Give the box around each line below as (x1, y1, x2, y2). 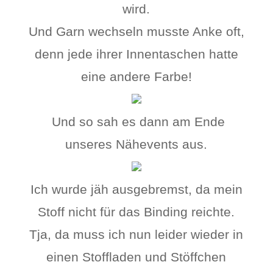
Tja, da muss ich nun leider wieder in (29, 227, 244, 241)
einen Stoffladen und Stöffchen (46, 250, 227, 264)
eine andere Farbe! (80, 69, 192, 83)
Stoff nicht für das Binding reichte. (38, 205, 235, 219)
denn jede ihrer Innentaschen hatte (34, 47, 238, 61)
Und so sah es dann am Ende (48, 115, 225, 129)
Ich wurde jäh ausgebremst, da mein (30, 182, 243, 196)
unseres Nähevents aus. (65, 137, 208, 151)
